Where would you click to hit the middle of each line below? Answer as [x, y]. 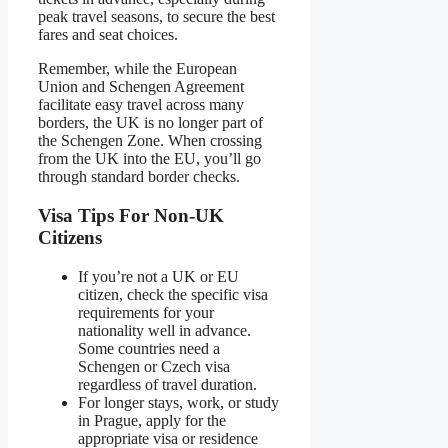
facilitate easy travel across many [141, 105]
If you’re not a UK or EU [158, 276]
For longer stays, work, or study [178, 402]
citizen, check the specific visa [173, 294]
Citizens [70, 237]
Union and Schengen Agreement [141, 87]
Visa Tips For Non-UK [131, 215]
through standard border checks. [139, 177]
